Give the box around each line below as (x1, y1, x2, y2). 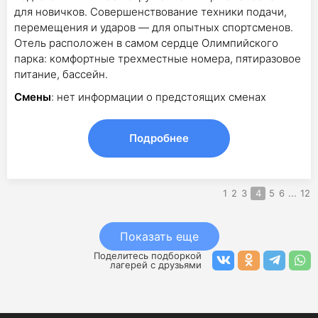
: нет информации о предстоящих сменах (51, 90, 266, 104)
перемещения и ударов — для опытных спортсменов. (14, 21, 293, 34)
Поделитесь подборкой (94, 250, 202, 261)
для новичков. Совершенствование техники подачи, (14, 5, 287, 18)
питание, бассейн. (14, 67, 108, 81)
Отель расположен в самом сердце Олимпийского (14, 36, 278, 50)
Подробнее (129, 131, 189, 145)
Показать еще (119, 229, 199, 243)
